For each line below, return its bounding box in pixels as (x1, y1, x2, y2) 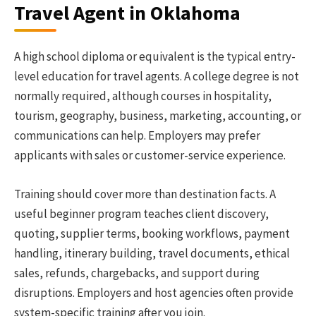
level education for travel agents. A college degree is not (14, 68, 299, 85)
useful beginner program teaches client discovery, (14, 205, 269, 221)
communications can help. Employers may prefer (14, 128, 260, 144)
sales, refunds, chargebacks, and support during (14, 265, 260, 281)
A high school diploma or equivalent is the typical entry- (14, 49, 296, 65)
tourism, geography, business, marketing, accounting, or (14, 108, 301, 124)
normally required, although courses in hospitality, (14, 88, 272, 104)
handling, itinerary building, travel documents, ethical (14, 245, 290, 261)
